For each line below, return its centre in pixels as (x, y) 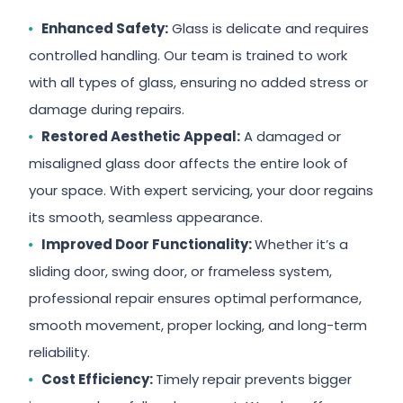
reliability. (60, 352)
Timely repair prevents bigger (254, 379)
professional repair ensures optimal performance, (196, 298)
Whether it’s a (302, 244)
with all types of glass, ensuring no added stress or (199, 82)
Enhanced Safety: (105, 28)
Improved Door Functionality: (148, 244)
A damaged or (291, 136)
